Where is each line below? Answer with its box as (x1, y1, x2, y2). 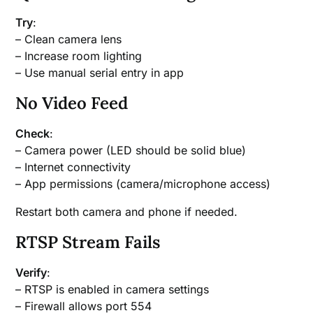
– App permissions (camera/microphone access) (15, 177, 271, 191)
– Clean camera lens (15, 32, 122, 47)
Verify (15, 265, 48, 280)
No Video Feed (15, 92, 129, 115)
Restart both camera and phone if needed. (15, 205, 238, 219)
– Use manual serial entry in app (15, 66, 184, 80)
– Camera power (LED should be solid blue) (15, 143, 247, 158)
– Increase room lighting (15, 49, 143, 64)
